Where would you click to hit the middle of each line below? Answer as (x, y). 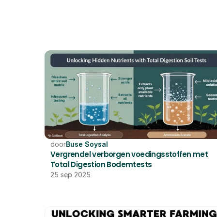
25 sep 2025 (70, 175)
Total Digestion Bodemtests (101, 164)
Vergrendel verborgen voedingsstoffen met (129, 154)
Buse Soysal (87, 144)
